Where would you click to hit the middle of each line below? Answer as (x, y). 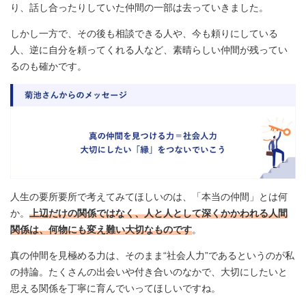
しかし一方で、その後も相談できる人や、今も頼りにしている (144, 33)
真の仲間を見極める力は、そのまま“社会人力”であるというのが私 (152, 256)
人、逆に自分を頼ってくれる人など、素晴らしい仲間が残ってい (149, 50)
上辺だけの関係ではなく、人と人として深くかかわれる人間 (158, 213)
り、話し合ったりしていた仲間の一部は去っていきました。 (139, 7)
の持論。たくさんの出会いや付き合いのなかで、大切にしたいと (149, 272)
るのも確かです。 (48, 66)
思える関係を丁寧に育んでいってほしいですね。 (115, 289)
